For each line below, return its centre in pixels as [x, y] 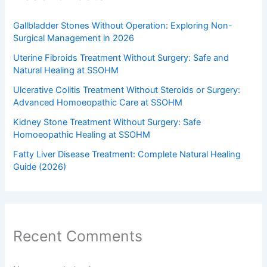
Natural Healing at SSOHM [66, 71]
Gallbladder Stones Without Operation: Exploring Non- [123, 26]
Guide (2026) [40, 167]
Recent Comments [78, 236]
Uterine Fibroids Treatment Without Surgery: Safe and [121, 58]
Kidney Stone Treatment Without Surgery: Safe [107, 122]
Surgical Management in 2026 [74, 38]
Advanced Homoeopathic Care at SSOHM [98, 103]
